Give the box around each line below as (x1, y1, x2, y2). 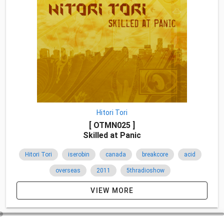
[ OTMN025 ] (89, 120, 135, 130)
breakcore (141, 151, 168, 158)
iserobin (67, 151, 89, 158)
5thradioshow (126, 167, 164, 174)
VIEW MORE (90, 186, 134, 195)
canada (105, 151, 126, 158)
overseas (55, 167, 80, 174)
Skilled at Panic (83, 130, 141, 140)
